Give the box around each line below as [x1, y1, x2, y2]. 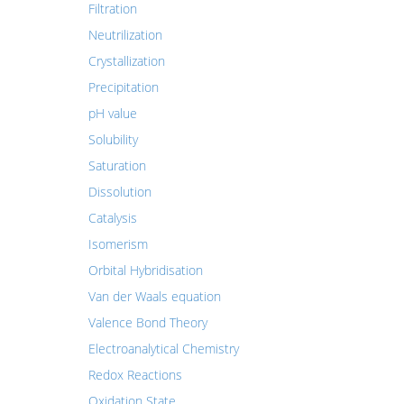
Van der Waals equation [87, 288, 221, 305]
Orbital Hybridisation [87, 262, 203, 279]
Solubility [87, 131, 138, 148]
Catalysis [87, 209, 137, 226]
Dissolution [87, 183, 151, 200]
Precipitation [87, 78, 159, 96]
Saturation [87, 157, 146, 174]
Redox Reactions [87, 366, 182, 383]
